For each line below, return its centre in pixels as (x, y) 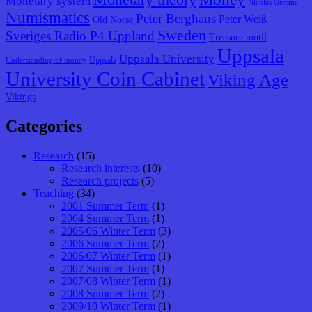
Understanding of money (46, 61)
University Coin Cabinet (105, 79)
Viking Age (248, 80)
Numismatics (48, 18)
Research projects (100, 181)
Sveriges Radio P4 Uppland (80, 36)
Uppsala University (167, 59)
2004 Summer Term (105, 219)
